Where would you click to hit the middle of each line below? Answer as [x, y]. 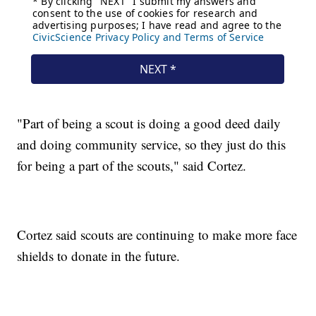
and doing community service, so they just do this [152, 145]
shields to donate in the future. [99, 256]
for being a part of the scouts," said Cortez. [132, 166]
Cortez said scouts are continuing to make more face [157, 235]
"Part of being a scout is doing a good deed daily [149, 123]
